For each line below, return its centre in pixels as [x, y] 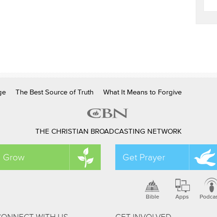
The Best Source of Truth [54, 92]
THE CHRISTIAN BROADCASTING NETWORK [108, 131]
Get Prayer [144, 157]
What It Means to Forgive [142, 92]
